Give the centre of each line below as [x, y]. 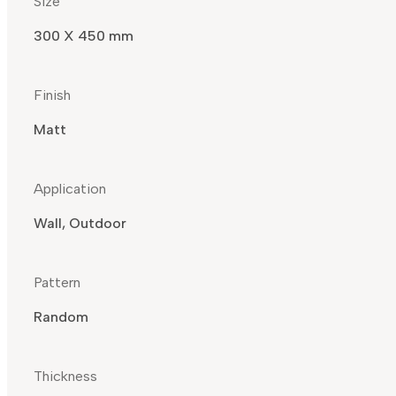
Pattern [57, 283]
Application [70, 189]
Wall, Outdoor [80, 224]
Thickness [65, 377]
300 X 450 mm [84, 36]
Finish [52, 95]
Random [61, 317]
